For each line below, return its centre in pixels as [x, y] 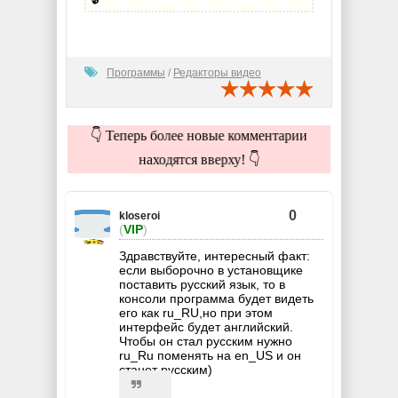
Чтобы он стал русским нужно [206, 341]
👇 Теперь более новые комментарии [199, 135]
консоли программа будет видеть [216, 298]
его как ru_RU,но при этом [196, 312]
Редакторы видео [217, 72]
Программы [136, 72]
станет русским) [166, 369]
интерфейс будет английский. [206, 326]
